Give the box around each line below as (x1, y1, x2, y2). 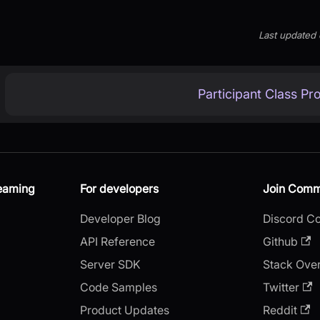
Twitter (263, 279, 299, 294)
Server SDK (80, 256, 141, 271)
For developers (80, 181, 159, 196)
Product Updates (80, 302, 169, 317)
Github (263, 234, 298, 249)
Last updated (258, 29, 316, 41)
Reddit (263, 302, 297, 317)
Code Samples (80, 279, 157, 294)
